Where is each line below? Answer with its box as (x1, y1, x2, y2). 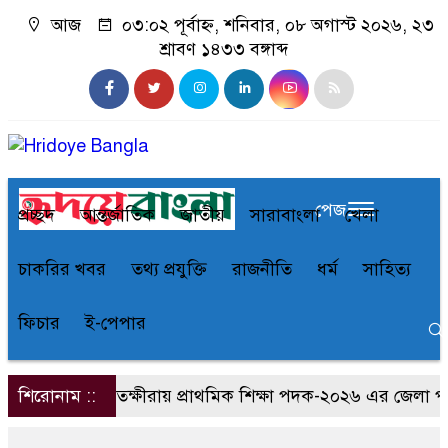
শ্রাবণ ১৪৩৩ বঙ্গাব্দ (160, 38, 288, 60)
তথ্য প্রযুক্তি (131, 258, 207, 280)
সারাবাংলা (250, 204, 320, 226)
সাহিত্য (363, 258, 411, 280)
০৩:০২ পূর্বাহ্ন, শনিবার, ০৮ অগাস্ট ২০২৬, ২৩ (116, 14, 434, 36)
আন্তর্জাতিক (80, 204, 155, 226)
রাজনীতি (232, 258, 292, 280)
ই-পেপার (85, 312, 146, 334)
